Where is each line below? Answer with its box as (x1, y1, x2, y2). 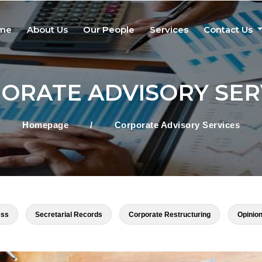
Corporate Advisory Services (114, 120, 240, 130)
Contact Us (204, 23, 256, 35)
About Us (27, 23, 68, 35)
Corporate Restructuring (129, 211, 211, 219)
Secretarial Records (35, 211, 103, 219)
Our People (83, 23, 135, 35)
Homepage (22, 120, 68, 130)
